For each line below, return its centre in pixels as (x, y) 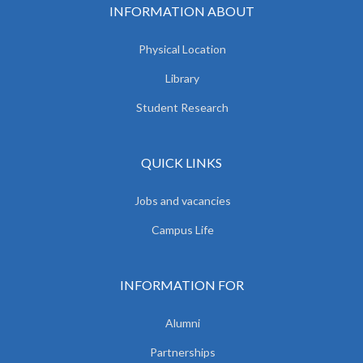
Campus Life (182, 229)
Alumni (182, 322)
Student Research (182, 107)
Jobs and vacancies (182, 200)
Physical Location (182, 49)
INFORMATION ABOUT (181, 11)
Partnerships (182, 352)
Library (182, 78)
